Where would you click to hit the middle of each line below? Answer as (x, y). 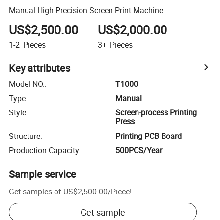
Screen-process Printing (156, 113)
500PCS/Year (139, 151)
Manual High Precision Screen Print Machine (86, 10)
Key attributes (40, 68)
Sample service (43, 174)
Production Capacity (44, 151)
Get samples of (35, 191)
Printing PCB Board (149, 136)
